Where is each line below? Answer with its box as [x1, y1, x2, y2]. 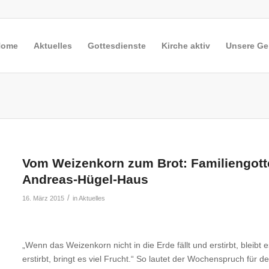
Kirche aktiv [162, 41, 211, 50]
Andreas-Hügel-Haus [22, 172, 149, 186]
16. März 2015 [22, 195, 65, 202]
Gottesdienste [88, 41, 147, 50]
